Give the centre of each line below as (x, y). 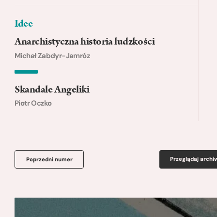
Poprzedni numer (49, 159)
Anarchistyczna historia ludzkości (85, 43)
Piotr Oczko (33, 103)
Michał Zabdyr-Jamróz (52, 55)
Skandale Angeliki (52, 90)
